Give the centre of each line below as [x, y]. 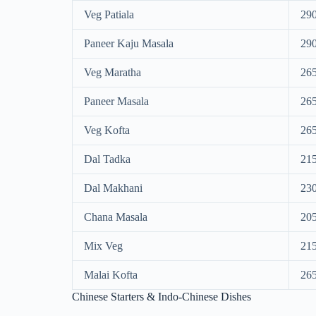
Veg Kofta [107, 130]
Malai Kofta [111, 275]
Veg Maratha [113, 73]
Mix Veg [103, 246]
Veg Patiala [109, 15]
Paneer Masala [116, 102]
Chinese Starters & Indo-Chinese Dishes [162, 297]
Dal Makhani [113, 188]
